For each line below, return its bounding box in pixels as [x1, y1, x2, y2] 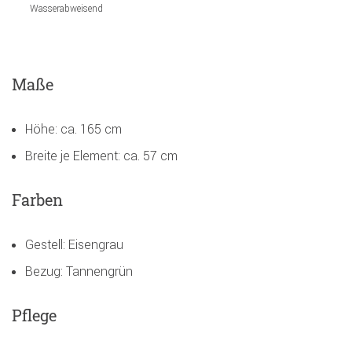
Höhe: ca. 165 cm [25, 120, 122, 137]
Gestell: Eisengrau [25, 236, 123, 252]
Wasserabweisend [30, 2, 104, 14]
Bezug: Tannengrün [25, 262, 133, 279]
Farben [12, 189, 63, 210]
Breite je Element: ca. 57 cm [25, 147, 178, 163]
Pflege [12, 304, 57, 325]
